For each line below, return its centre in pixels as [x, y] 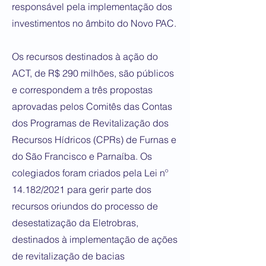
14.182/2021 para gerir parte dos [82, 189]
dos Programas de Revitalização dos [90, 123]
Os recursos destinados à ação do [85, 56]
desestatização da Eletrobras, [75, 223]
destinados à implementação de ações [95, 239]
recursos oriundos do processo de [85, 206]
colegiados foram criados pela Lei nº [90, 173]
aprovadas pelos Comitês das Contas [92, 106]
